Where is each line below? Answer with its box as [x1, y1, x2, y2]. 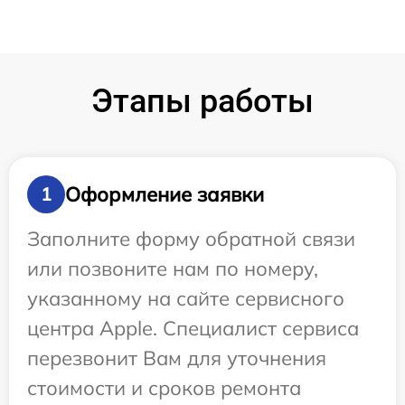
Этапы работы [91, 82, 314, 121]
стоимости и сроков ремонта [27, 375, 301, 401]
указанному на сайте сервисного [27, 286, 344, 312]
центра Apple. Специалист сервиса [27, 316, 359, 342]
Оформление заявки [65, 181, 264, 207]
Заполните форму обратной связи [27, 226, 355, 252]
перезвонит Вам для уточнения [27, 345, 326, 372]
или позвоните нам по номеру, [27, 256, 318, 282]
